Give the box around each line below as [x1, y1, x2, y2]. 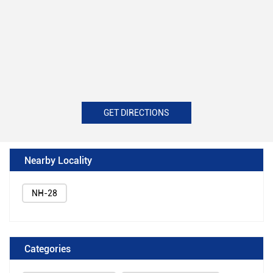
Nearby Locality [24, 154, 92, 167]
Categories [24, 242, 71, 255]
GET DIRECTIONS [104, 108, 169, 118]
